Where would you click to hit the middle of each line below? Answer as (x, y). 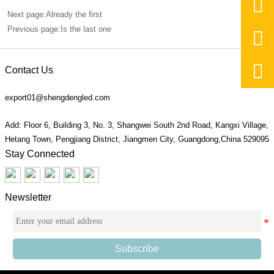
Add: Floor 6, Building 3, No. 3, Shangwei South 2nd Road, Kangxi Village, (137, 125)
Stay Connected (40, 154)
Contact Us (29, 70)
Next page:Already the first (54, 15)
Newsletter (28, 197)
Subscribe (137, 248)
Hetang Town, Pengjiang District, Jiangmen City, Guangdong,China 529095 (137, 139)
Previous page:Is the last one (59, 29)
